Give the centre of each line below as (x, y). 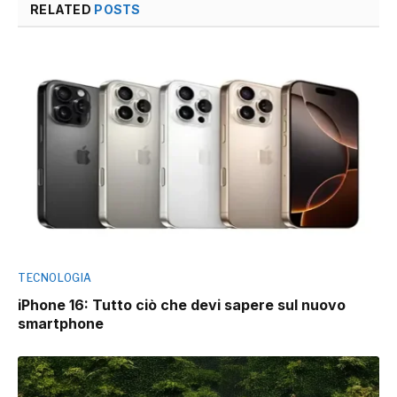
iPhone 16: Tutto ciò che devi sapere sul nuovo (182, 304)
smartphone (61, 323)
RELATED (62, 10)
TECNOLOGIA (55, 277)
